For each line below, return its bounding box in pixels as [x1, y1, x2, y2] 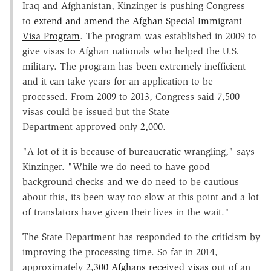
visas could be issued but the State [22, 105, 169, 117]
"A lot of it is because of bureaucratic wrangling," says [22, 145, 255, 157]
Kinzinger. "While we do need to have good [22, 160, 210, 172]
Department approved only [22, 120, 140, 132]
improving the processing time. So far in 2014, [22, 246, 218, 258]
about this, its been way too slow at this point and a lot [22, 191, 259, 203]
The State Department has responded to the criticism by [22, 230, 260, 243]
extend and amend [34, 15, 113, 27]
